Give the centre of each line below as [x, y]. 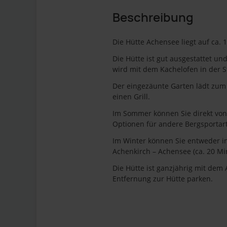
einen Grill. [131, 97]
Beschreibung [153, 17]
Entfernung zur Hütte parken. [163, 179]
